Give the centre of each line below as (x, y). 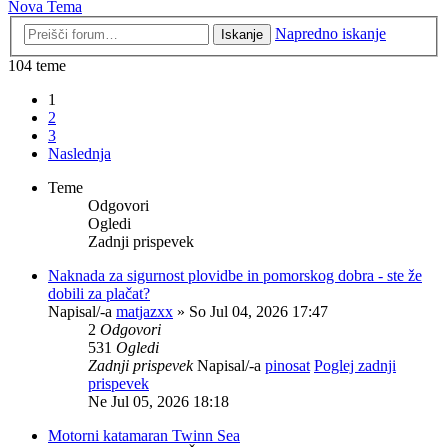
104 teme (37, 65)
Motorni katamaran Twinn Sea (144, 435)
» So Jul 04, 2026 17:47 (250, 311)
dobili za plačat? (99, 293)
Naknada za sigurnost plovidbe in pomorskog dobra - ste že (235, 275)
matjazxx (144, 311)
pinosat (287, 365)
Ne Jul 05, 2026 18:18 (158, 401)
